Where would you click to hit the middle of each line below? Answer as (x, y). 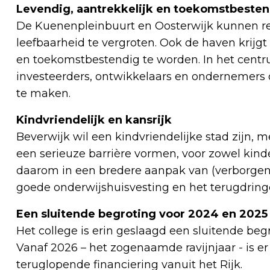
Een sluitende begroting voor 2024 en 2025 (142, 214)
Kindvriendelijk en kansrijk (94, 120)
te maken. (43, 94)
